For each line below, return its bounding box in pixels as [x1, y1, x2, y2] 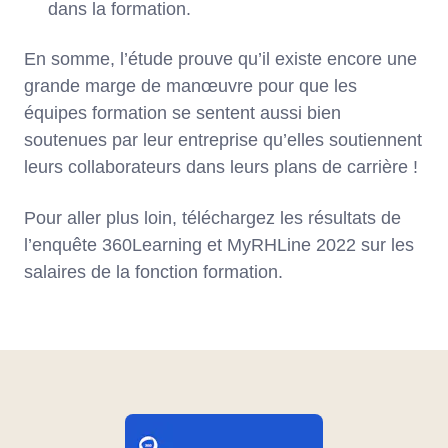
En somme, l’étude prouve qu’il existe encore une [24, 48, 417, 69]
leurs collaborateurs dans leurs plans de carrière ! [24, 156, 418, 177]
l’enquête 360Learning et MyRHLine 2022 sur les [24, 234, 414, 255]
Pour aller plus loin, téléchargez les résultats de [24, 207, 401, 228]
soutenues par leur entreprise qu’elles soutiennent [24, 129, 422, 150]
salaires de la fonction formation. [24, 261, 283, 282]
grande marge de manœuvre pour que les [24, 75, 357, 96]
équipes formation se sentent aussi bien [24, 102, 341, 123]
